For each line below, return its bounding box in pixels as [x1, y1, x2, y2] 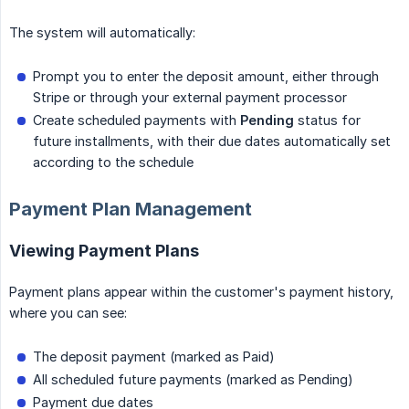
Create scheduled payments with [33, 112, 240, 129]
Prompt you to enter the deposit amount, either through [33, 68, 379, 85]
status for [294, 112, 361, 129]
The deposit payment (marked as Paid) [33, 349, 275, 365]
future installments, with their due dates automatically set [33, 133, 391, 150]
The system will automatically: [9, 25, 195, 41]
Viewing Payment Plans [9, 241, 199, 261]
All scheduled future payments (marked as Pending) [33, 372, 353, 388]
